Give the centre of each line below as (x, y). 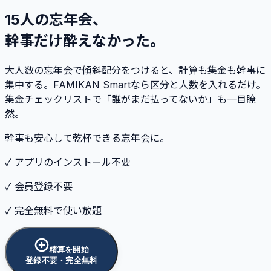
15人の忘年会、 (56, 19)
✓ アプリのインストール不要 (68, 162)
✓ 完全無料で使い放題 (53, 210)
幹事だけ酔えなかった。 (85, 41)
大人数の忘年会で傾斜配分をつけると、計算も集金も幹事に (135, 70)
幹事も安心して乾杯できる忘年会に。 (87, 138)
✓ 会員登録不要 (39, 186)
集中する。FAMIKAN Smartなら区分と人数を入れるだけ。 (135, 84)
